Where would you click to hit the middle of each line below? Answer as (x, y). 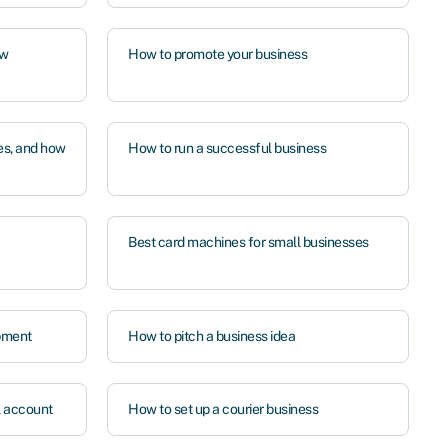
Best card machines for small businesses (248, 242)
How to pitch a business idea (212, 336)
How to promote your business (218, 54)
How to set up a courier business (223, 409)
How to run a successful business (227, 148)
